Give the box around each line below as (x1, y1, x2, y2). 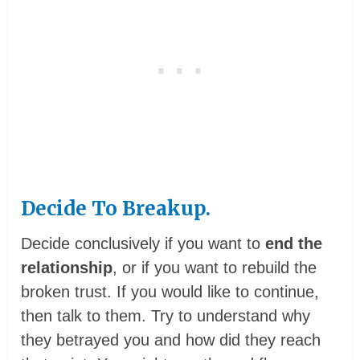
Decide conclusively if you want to (21, 234, 266, 252)
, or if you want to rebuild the (112, 258, 317, 276)
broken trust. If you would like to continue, (21, 282, 320, 301)
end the (265, 234, 323, 252)
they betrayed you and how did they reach (21, 330, 321, 349)
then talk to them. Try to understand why (21, 306, 311, 325)
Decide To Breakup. (21, 195, 211, 221)
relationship (21, 258, 113, 276)
